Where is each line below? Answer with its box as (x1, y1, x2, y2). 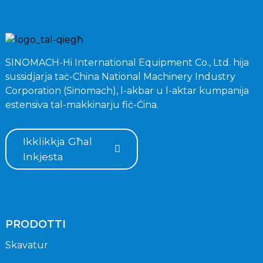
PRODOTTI (5, 217, 66, 231)
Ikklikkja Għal (22, 134, 92, 147)
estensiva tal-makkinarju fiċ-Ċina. (5, 99, 159, 110)
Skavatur (5, 239, 48, 251)
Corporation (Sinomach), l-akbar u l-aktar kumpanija (5, 85, 249, 96)
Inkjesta (22, 150, 63, 163)
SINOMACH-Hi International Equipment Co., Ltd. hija (5, 56, 249, 68)
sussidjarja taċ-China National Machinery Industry (5, 70, 235, 82)
